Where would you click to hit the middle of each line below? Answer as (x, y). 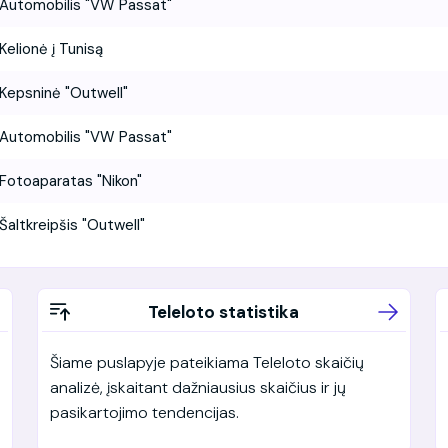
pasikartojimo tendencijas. (144, 412)
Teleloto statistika (224, 311)
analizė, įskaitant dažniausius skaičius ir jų (197, 387)
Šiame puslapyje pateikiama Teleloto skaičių (206, 362)
